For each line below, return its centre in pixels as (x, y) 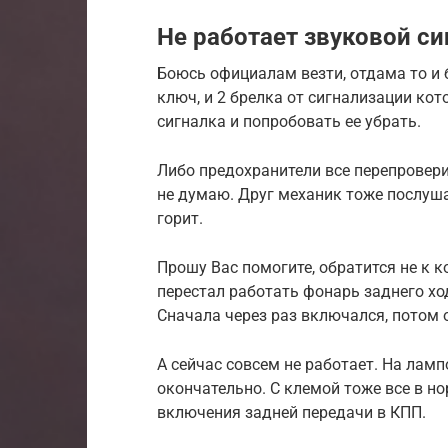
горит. (180, 218)
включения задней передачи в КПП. (291, 412)
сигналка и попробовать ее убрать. (289, 121)
